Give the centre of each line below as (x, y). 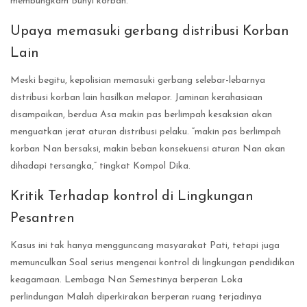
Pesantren (42, 219)
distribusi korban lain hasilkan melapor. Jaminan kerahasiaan (136, 98)
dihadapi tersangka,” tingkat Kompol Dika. (100, 167)
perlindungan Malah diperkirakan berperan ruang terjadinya (136, 297)
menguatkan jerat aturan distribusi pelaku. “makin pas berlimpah (146, 132)
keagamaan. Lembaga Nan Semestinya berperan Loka (126, 280)
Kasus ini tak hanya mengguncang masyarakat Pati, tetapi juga (145, 246)
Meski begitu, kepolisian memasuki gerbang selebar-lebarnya (138, 81)
